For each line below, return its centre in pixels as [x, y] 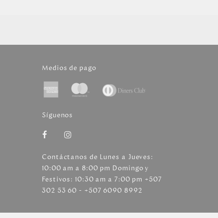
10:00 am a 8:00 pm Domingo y [96, 168]
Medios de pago [69, 68]
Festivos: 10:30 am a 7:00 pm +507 [102, 179]
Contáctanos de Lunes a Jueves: [98, 157]
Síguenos [58, 115]
